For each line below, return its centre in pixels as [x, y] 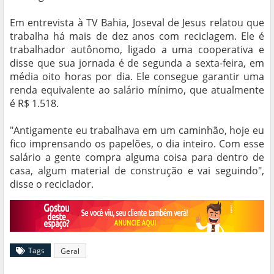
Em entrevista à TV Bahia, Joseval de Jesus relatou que [137, 23]
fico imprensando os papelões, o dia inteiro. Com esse [137, 144]
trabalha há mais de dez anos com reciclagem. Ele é [137, 36]
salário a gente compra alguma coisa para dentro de [137, 157]
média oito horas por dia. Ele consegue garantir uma [137, 77]
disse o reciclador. [52, 184]
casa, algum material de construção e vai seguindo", [137, 171]
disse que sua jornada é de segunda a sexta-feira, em [137, 63]
